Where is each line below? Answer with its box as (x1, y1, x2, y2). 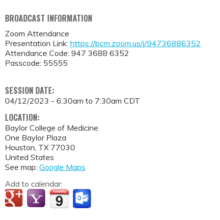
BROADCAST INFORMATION (5, 12, 92, 24)
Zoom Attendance (5, 28, 69, 38)
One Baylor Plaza (5, 133, 66, 143)
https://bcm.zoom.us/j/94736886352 (70, 38, 201, 48)
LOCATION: (5, 111, 42, 124)
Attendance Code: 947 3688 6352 (5, 48, 129, 58)
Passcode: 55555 (5, 58, 68, 68)
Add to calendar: (5, 179, 64, 189)
